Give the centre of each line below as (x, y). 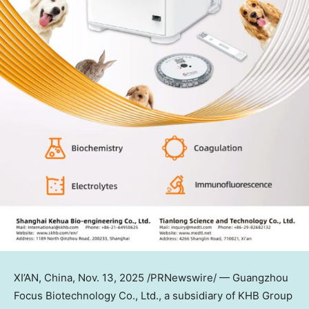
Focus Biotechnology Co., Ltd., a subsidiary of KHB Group (153, 295)
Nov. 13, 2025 (111, 277)
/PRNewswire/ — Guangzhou (216, 277)
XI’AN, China (43, 277)
